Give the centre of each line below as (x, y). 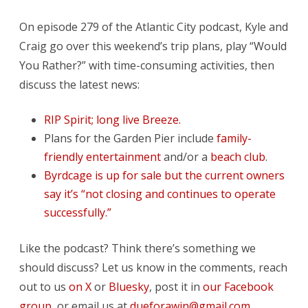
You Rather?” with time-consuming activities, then (147, 65)
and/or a (186, 156)
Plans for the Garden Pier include (130, 138)
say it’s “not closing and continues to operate (160, 194)
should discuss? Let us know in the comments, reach (153, 267)
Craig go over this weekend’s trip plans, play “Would (153, 46)
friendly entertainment (102, 156)
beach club (238, 156)
